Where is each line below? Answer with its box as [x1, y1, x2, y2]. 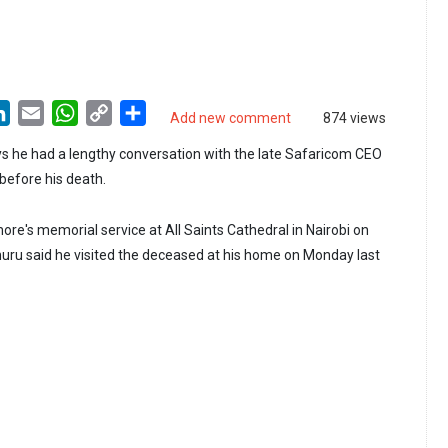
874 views [323, 110, 386, 127]
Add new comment [170, 110, 291, 127]
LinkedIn [10, 102, 70, 122]
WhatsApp [78, 102, 150, 122]
